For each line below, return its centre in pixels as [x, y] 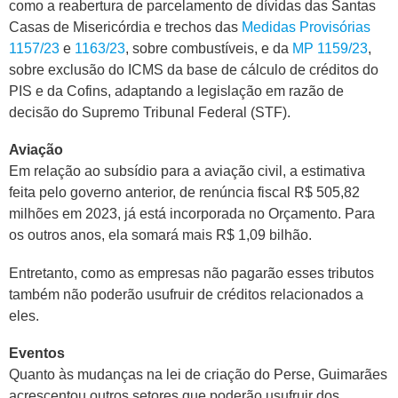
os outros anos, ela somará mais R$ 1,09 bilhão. [160, 235]
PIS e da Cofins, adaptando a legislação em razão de [176, 91]
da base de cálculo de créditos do [271, 69]
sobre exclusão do [68, 69]
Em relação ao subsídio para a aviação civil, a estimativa [187, 171]
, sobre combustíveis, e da [209, 48]
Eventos [37, 354]
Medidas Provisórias [306, 27]
